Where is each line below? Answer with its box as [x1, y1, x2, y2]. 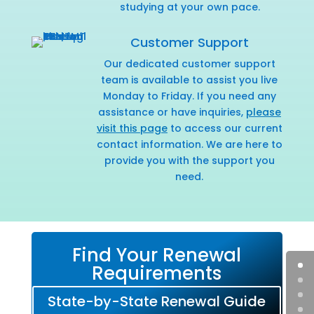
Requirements [92, 260, 222, 286]
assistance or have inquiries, [97, 104, 246, 119]
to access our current [167, 121, 282, 135]
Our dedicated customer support [103, 56, 275, 71]
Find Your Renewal [72, 242, 242, 268]
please [245, 104, 281, 119]
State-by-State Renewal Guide [48, 291, 266, 311]
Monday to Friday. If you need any [102, 88, 276, 103]
